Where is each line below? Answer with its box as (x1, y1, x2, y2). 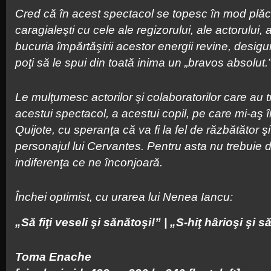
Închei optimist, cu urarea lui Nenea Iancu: (15, 191, 233, 203)
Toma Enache (15, 250, 91, 263)
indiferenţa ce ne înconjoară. (15, 156, 163, 169)
